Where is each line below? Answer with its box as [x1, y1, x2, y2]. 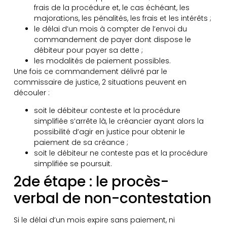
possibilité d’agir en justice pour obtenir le [33, 127, 185, 137]
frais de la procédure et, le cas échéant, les [33, 3, 190, 13]
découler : [13, 88, 50, 98]
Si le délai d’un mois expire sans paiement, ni [13, 215, 175, 225]
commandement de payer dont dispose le [33, 34, 191, 45]
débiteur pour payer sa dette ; [33, 45, 143, 56]
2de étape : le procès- [13, 172, 169, 192]
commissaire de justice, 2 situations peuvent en [13, 77, 186, 88]
